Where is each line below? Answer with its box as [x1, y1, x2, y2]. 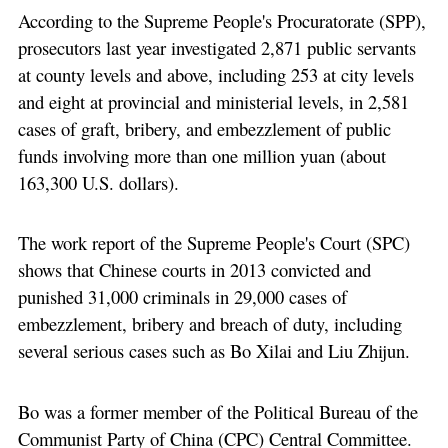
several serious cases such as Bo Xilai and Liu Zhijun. [17, 338, 410, 364]
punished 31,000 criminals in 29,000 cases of [17, 284, 347, 310]
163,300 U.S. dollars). [17, 169, 179, 195]
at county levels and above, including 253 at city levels [17, 61, 414, 87]
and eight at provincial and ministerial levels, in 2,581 [17, 88, 409, 114]
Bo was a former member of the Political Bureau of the [17, 398, 418, 424]
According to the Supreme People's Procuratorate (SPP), [17, 7, 426, 33]
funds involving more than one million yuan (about [17, 142, 386, 168]
